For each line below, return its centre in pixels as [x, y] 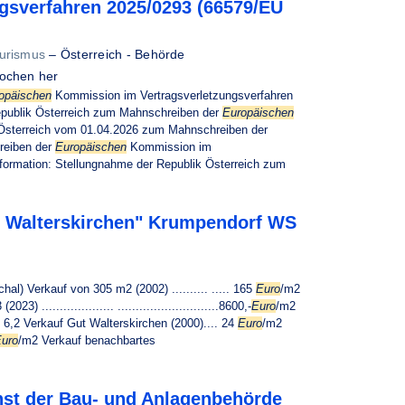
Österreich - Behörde [122, 54]
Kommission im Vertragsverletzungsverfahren [172, 95]
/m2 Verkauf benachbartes [87, 340]
